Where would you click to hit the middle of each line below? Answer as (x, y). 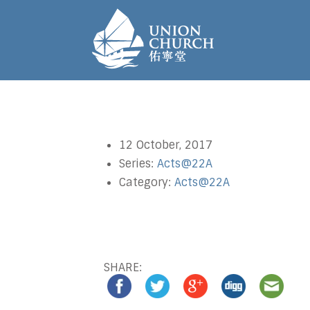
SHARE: (123, 267)
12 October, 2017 (166, 145)
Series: (138, 164)
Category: (147, 182)
